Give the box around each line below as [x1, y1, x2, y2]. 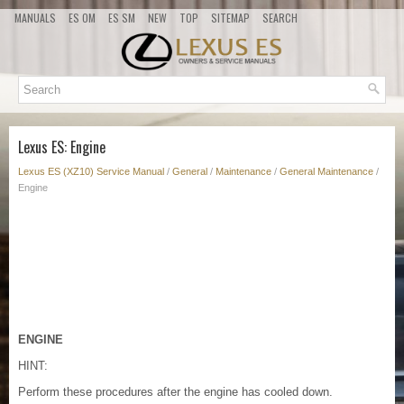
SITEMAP [211, 10, 250, 25]
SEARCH [262, 10, 298, 25]
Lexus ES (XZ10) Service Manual [18, 166, 164, 178]
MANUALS [14, 10, 56, 25]
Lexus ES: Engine [18, 136, 106, 159]
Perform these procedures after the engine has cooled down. [18, 385, 333, 399]
